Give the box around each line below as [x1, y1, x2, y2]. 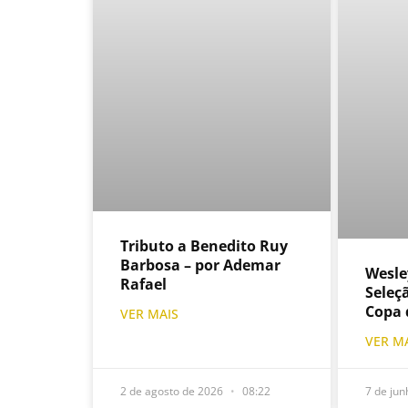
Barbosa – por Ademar [120, 254, 280, 275]
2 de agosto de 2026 [120, 383, 226, 400]
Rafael [120, 273, 167, 294]
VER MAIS [120, 304, 178, 322]
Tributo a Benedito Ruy [120, 235, 288, 256]
